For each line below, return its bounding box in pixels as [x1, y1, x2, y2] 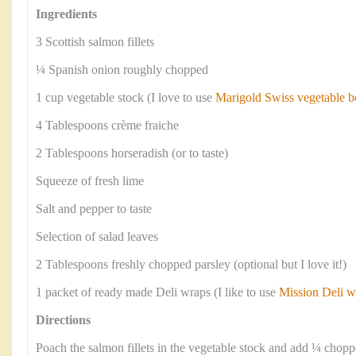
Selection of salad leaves [36, 230, 158, 244]
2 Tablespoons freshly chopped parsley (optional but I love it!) [36, 257, 346, 272]
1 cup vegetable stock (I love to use [36, 91, 215, 105]
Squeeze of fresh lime [36, 174, 144, 188]
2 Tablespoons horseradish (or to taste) [36, 146, 228, 161]
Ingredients [36, 7, 97, 21]
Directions [36, 313, 91, 327]
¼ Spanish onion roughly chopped [36, 63, 208, 77]
